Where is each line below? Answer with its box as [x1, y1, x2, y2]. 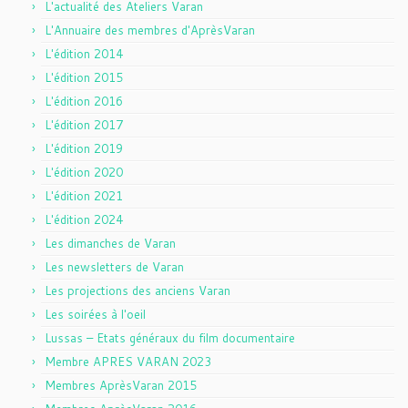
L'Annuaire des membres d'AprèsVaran [45, 22, 255, 38]
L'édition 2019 [45, 140, 123, 157]
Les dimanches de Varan [45, 235, 176, 251]
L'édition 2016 [45, 93, 123, 109]
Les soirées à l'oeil [45, 306, 146, 322]
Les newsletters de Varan [45, 259, 184, 275]
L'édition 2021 [45, 188, 123, 204]
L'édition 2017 [45, 117, 123, 133]
